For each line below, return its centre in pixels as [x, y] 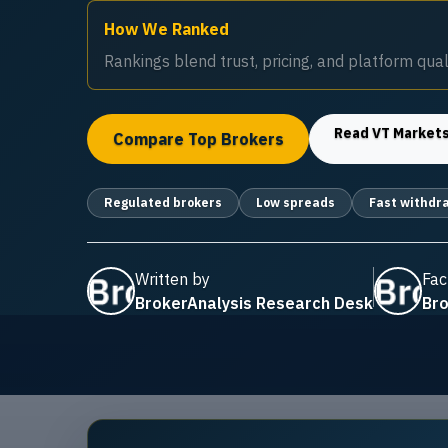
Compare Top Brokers [198, 138]
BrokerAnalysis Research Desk [254, 302]
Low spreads [295, 202]
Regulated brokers [163, 202]
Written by [172, 278]
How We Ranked [166, 29]
